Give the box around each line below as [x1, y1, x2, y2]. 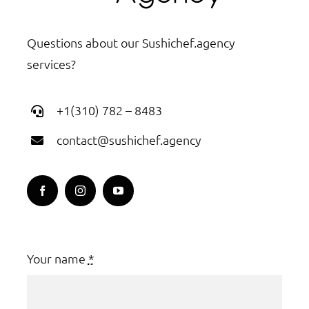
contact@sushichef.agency [56, 132, 201, 148]
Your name [26, 250, 88, 266]
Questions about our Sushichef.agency [26, 34, 235, 50]
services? [26, 56, 76, 72]
